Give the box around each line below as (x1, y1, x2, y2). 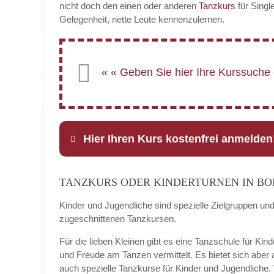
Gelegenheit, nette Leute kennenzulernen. (59, 14, 224, 24)
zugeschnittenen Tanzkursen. (59, 213, 176, 224)
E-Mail (120, 247, 150, 257)
